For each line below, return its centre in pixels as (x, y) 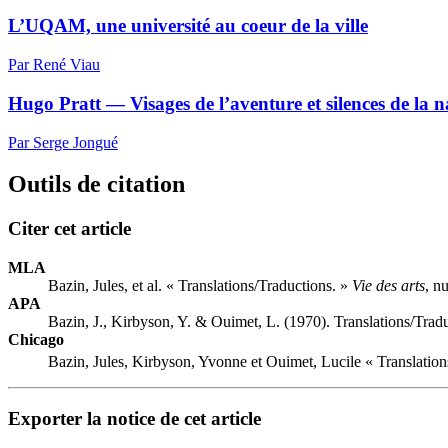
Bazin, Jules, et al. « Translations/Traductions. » (200, 286)
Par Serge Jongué (63, 142)
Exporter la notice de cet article (134, 419)
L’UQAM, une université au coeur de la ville (188, 26)
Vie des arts (388, 286)
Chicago (36, 340)
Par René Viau (54, 65)
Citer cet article (69, 229)
